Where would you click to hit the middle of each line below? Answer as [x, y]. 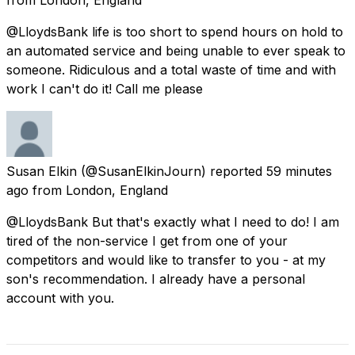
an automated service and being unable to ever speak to [176, 50]
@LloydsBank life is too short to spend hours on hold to [175, 31]
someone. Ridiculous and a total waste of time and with [171, 69]
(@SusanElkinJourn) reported [172, 171]
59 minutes [299, 171]
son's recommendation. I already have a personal [156, 279]
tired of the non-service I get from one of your [147, 240]
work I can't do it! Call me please [105, 88]
